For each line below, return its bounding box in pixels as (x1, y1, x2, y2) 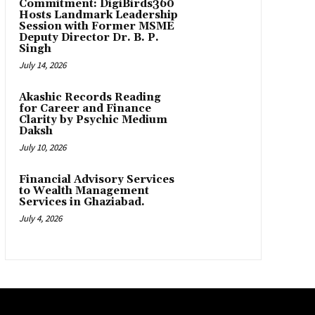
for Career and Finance (18, 102, 151, 115)
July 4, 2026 (18, 212, 62, 224)
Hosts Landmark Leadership (18, 8, 178, 22)
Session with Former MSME (18, 20, 174, 33)
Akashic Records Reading (18, 91, 161, 104)
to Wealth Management (18, 184, 149, 198)
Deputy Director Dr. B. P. (18, 31, 159, 44)
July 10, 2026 (18, 141, 66, 153)
